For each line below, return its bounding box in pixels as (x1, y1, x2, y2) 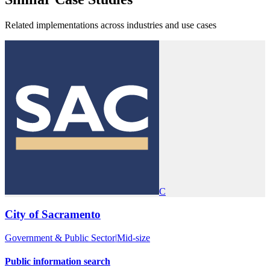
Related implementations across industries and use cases (5, 19, 216, 30)
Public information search (5, 256, 110, 267)
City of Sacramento (5, 208, 101, 221)
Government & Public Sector (5, 233, 115, 243)
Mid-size (117, 233, 150, 243)
